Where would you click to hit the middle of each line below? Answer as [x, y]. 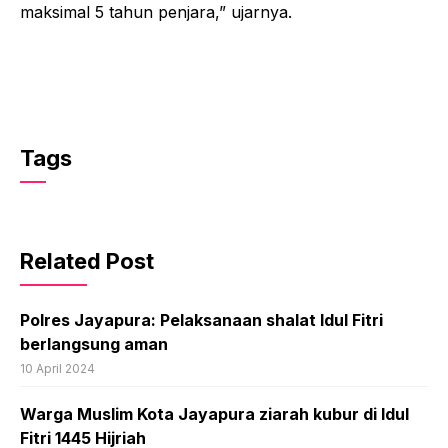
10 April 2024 [57, 368]
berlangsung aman [94, 343]
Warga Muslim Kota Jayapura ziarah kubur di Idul [214, 413]
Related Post [87, 260]
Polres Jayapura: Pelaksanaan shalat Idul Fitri [201, 319]
